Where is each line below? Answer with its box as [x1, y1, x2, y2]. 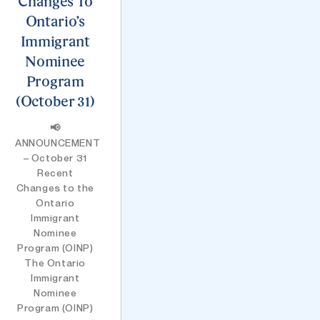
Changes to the [16, 181, 94, 194]
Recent [36, 166, 74, 179]
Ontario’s [25, 15, 85, 30]
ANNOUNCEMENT [15, 136, 101, 149]
